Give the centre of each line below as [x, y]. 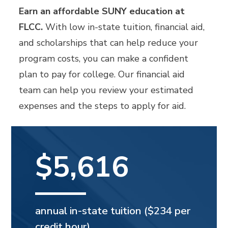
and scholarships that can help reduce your [109, 43]
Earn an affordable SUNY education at [102, 11]
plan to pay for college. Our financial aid [102, 75]
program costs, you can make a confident [104, 59]
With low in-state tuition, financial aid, [124, 27]
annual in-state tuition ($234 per [113, 211]
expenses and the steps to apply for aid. [103, 106]
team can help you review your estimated [106, 90]
